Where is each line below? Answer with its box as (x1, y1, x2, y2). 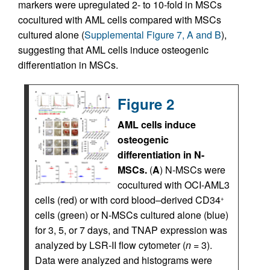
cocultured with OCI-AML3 (118, 178, 230, 192)
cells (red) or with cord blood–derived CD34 (35, 193, 221, 207)
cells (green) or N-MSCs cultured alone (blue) (35, 208, 228, 222)
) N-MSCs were (160, 163, 225, 177)
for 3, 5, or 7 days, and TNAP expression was (35, 223, 227, 237)
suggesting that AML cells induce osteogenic (18, 43, 209, 57)
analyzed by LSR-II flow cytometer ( (35, 238, 186, 253)
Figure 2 (118, 93, 174, 115)
